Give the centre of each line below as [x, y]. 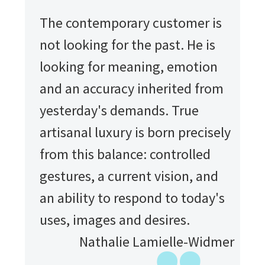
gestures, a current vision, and [129, 176]
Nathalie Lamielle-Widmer [157, 241]
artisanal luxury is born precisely [135, 132]
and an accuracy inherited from [132, 88]
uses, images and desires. [115, 219]
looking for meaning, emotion [129, 66]
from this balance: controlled [125, 154]
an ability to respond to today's [132, 198]
